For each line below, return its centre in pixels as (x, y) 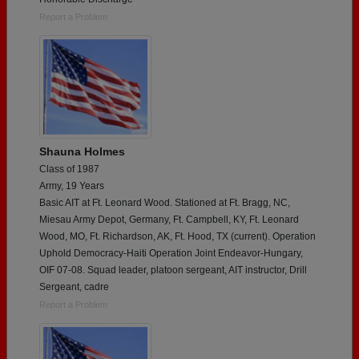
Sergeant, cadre (74, 287)
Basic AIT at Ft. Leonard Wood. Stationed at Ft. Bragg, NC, (165, 203)
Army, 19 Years (72, 186)
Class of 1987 (69, 169)
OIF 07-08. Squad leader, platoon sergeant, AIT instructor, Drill (173, 270)
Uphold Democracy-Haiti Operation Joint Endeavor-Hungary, (171, 254)
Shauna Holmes (82, 152)
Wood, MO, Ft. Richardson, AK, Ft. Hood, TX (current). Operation (177, 237)
